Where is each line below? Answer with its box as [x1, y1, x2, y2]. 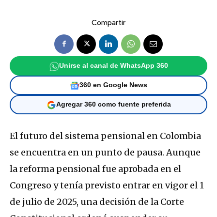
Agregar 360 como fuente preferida [56, 101, 171, 108]
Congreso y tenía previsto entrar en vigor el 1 [10, 179, 204, 191]
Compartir [92, 17, 125, 28]
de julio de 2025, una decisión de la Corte [10, 196, 184, 207]
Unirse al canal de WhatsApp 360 [59, 62, 168, 70]
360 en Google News [79, 81, 147, 89]
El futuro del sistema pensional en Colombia [10, 130, 201, 141]
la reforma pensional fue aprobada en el [10, 163, 181, 174]
